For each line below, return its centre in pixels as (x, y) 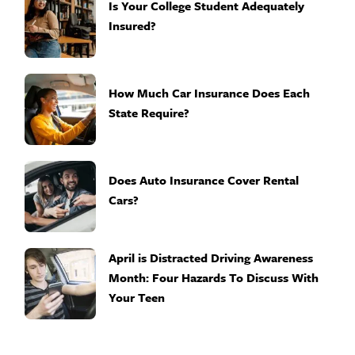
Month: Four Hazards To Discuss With (214, 277)
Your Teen (137, 297)
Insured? (132, 25)
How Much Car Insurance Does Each (209, 92)
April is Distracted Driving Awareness (211, 257)
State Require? (149, 112)
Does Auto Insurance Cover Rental (204, 179)
